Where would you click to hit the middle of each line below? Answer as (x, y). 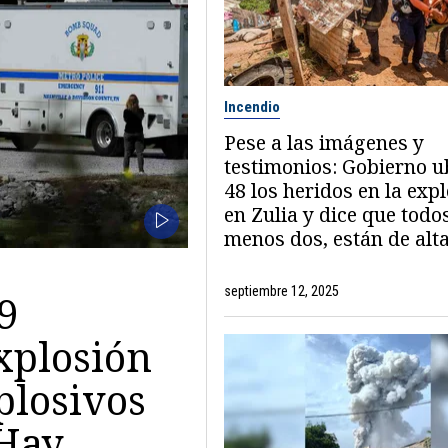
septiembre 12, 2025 (281, 290)
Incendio (252, 106)
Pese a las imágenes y (324, 142)
